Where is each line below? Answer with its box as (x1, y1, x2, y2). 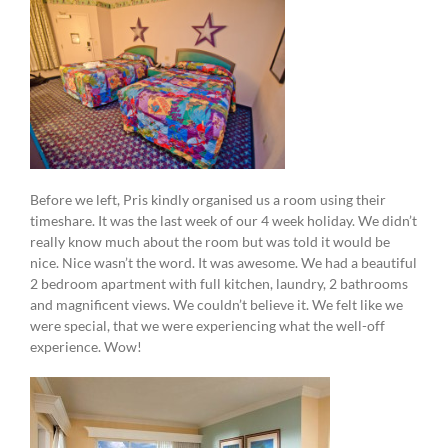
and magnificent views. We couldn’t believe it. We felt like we (30, 296, 403, 314)
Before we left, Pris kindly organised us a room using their (30, 191, 386, 209)
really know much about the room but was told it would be (30, 233, 390, 251)
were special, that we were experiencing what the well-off (30, 317, 385, 335)
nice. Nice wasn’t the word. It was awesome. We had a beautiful (30, 254, 417, 272)
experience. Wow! (30, 338, 142, 356)
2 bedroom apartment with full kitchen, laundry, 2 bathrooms (30, 275, 408, 293)
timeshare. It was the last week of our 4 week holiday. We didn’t (30, 212, 417, 230)
